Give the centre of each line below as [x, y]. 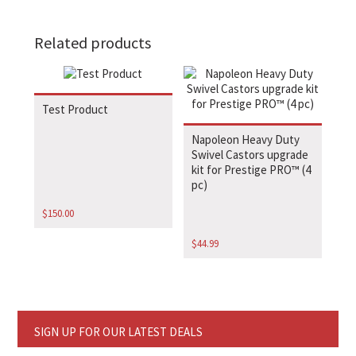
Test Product [75, 109]
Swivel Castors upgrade [250, 154]
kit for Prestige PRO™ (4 [252, 169]
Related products [92, 43]
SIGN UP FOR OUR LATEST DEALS [118, 332]
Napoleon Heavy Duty [246, 139]
